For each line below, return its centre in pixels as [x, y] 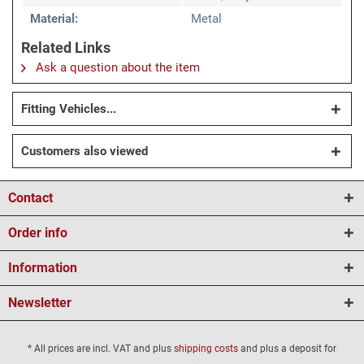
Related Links [66, 48]
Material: [54, 19]
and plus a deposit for [287, 348]
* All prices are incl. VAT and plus [101, 348]
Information [43, 268]
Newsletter [40, 303]
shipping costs [206, 348]
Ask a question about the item [116, 68]
